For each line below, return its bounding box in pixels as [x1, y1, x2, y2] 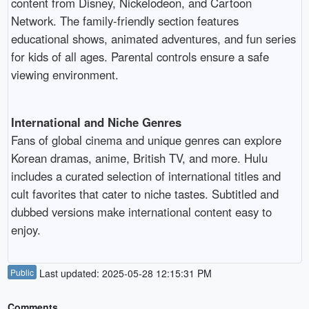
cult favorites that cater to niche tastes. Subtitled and [10, 186, 279, 203]
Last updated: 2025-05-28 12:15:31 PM [36, 266, 212, 280]
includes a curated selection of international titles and [10, 168, 281, 185]
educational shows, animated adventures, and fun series [10, 30, 296, 48]
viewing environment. [10, 66, 119, 83]
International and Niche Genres [10, 114, 181, 131]
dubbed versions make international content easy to [10, 203, 272, 221]
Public [10, 266, 34, 278]
